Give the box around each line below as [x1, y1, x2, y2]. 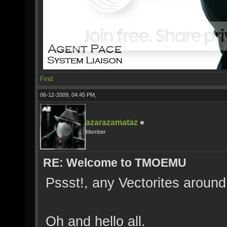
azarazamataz [86, 118, 138, 127]
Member [86, 129, 106, 135]
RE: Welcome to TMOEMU [43, 156, 186, 169]
